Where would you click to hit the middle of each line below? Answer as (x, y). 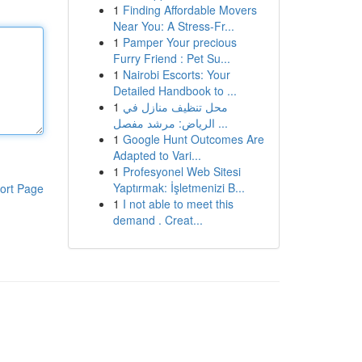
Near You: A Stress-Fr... (173, 26)
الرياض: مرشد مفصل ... (221, 123)
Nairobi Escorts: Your (176, 74)
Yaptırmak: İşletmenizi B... (179, 187)
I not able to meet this (178, 204)
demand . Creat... (158, 220)
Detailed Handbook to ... (175, 90)
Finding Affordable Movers (189, 10)
